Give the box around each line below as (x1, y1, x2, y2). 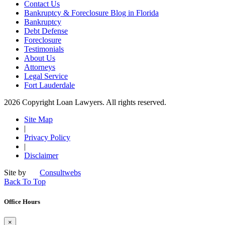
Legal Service (24, 72, 68, 81)
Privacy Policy (24, 133, 70, 142)
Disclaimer (24, 151, 58, 160)
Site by (4, 168, 28, 177)
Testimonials (24, 45, 64, 54)
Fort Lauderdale (24, 81, 75, 90)
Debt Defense (24, 27, 68, 36)
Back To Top (4, 177, 46, 186)
